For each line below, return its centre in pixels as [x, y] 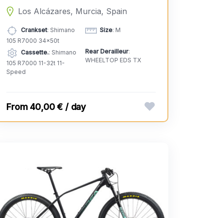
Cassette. [35, 53]
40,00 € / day [58, 107]
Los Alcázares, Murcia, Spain [72, 11]
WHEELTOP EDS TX [113, 60]
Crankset [34, 30]
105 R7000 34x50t [33, 41]
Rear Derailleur [107, 52]
